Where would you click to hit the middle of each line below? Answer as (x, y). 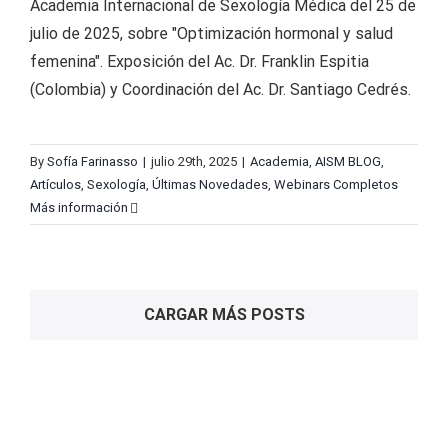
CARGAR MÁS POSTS (224, 314)
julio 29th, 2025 (194, 161)
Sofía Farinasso (92, 161)
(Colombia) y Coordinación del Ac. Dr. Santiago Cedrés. (220, 89)
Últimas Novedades (210, 184)
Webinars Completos (336, 184)
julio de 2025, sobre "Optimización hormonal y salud (211, 33)
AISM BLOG (348, 161)
